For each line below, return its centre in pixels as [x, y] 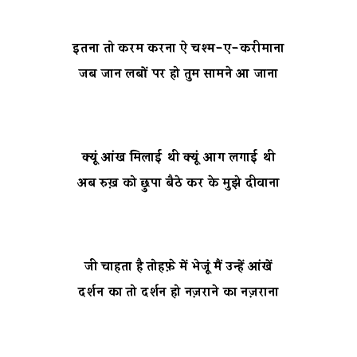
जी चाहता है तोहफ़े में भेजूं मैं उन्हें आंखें [178, 268]
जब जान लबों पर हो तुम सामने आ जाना [178, 75]
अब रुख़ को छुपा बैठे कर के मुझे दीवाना [178, 184]
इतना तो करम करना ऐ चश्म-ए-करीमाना [178, 49]
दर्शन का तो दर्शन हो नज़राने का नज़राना [178, 293]
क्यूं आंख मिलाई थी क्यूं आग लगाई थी [178, 159]
